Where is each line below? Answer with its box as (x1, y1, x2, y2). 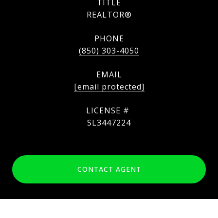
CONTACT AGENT (77, 164, 141, 174)
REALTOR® (86, 9, 132, 20)
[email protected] (73, 81, 145, 92)
